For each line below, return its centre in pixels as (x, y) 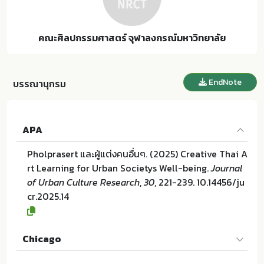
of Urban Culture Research (83, 182)
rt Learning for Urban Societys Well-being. (119, 168)
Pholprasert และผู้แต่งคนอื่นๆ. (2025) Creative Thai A (137, 154)
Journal (227, 168)
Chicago (42, 239)
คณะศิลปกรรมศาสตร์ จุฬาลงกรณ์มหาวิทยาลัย (132, 38)
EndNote (224, 82)
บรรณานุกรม (39, 84)
